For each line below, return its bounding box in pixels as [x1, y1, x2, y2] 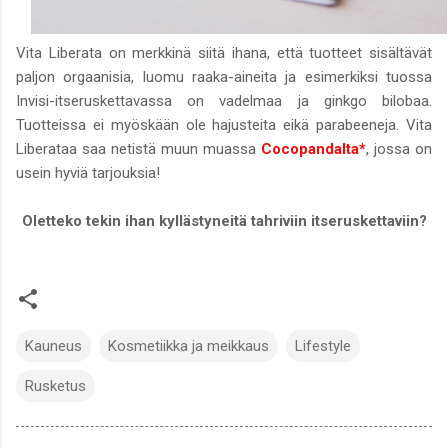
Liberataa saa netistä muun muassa [16, 139, 261, 158]
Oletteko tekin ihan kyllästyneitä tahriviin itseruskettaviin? [21, 211, 427, 230]
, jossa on [366, 139, 432, 158]
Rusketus [25, 376, 86, 395]
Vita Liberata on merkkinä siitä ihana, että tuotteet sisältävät [16, 43, 432, 62]
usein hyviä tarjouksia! [16, 163, 160, 182]
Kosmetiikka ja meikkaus [108, 336, 269, 355]
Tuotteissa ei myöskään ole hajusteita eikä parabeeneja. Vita [16, 115, 432, 134]
